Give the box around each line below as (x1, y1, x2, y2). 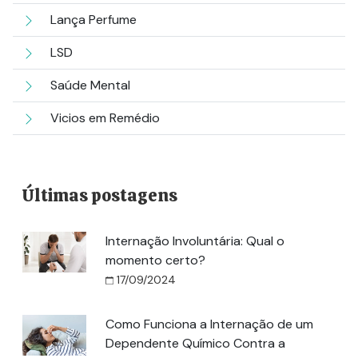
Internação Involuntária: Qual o (105, 233, 284, 249)
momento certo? (105, 252, 205, 268)
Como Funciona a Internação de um (105, 316, 313, 332)
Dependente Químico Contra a (105, 335, 285, 352)
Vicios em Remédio (50, 109, 160, 126)
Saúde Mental (50, 77, 130, 93)
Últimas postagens (22, 184, 177, 207)
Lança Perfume (50, 11, 137, 28)
